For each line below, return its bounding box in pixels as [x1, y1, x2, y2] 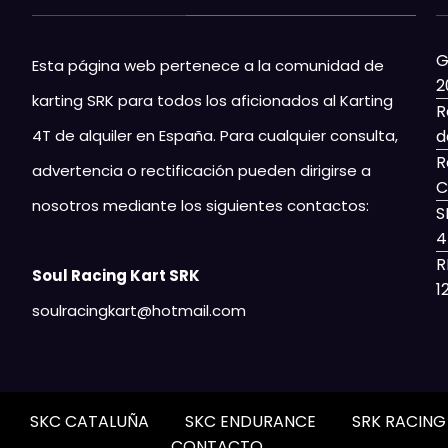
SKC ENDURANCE [185, 410, 316, 434]
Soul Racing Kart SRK [32, 264, 201, 286]
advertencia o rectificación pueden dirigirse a [32, 159, 372, 181]
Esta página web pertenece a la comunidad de [32, 54, 385, 76]
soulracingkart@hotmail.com [32, 299, 247, 321]
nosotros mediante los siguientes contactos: [32, 194, 370, 216]
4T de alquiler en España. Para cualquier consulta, [32, 124, 399, 146]
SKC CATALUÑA [30, 410, 149, 434]
